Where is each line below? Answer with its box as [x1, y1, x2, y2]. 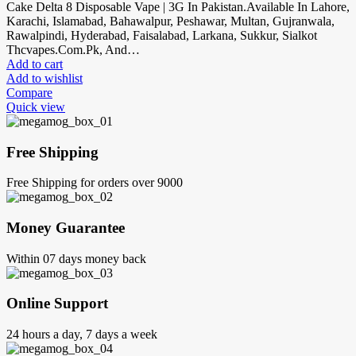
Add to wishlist [6, 71, 83, 85]
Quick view [6, 99, 65, 114]
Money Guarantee [6, 219, 125, 237]
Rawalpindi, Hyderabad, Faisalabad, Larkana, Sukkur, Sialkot [6, 28, 317, 42]
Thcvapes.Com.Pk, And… [6, 42, 140, 56]
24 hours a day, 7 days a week [6, 327, 157, 342]
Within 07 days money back [6, 251, 146, 265]
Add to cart [6, 56, 63, 71]
